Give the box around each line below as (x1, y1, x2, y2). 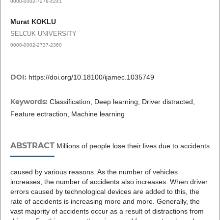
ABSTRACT (10, 140, 55, 150)
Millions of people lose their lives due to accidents (54, 141, 210, 150)
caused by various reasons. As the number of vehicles (10, 167, 178, 176)
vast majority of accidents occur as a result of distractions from (10, 207, 204, 215)
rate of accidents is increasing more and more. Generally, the (10, 197, 200, 205)
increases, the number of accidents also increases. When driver (10, 177, 208, 186)
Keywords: (10, 97, 50, 106)
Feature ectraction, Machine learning (10, 110, 125, 118)
